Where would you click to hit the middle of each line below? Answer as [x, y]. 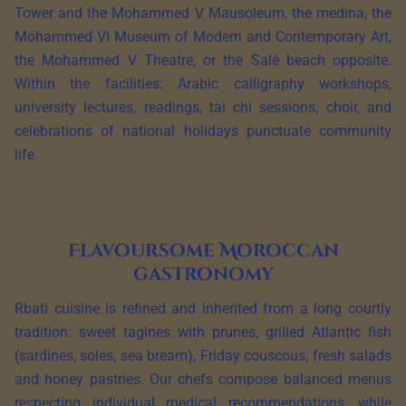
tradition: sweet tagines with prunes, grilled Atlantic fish [203, 333]
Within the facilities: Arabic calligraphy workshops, [203, 84]
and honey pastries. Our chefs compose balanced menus [203, 380]
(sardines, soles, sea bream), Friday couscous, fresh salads [203, 356]
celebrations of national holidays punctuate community [203, 131]
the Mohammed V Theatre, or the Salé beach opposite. [203, 61]
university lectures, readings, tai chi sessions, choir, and [203, 108]
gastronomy [203, 275]
